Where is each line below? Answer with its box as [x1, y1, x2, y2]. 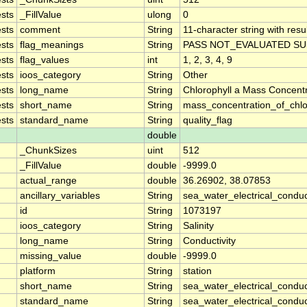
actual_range [20, 175, 77, 186]
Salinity [183, 221, 214, 232]
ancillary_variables [20, 191, 100, 201]
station [183, 266, 212, 277]
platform [20, 266, 56, 277]
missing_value [20, 251, 82, 262]
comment [20, 25, 60, 36]
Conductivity [183, 236, 236, 247]
